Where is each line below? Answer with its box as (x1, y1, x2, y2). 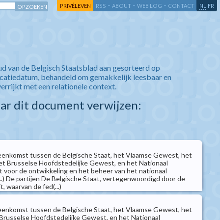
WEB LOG (137, 2, 162, 9)
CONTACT (168, 2, 194, 9)
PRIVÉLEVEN (60, 2, 91, 9)
